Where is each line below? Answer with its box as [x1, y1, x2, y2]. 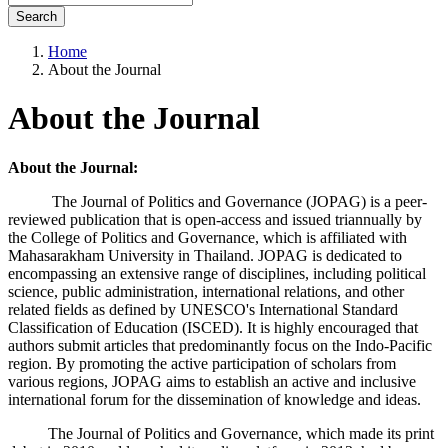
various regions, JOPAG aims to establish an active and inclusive [8, 372, 416, 390]
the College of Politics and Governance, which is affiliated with [8, 228, 407, 246]
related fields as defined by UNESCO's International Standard [8, 300, 398, 318]
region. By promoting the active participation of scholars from [8, 354, 396, 372]
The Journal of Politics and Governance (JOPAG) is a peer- [8, 192, 427, 210]
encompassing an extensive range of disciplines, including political [8, 264, 426, 282]
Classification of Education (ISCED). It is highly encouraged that [8, 318, 418, 336]
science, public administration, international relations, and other [8, 282, 404, 300]
